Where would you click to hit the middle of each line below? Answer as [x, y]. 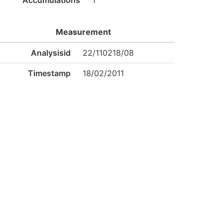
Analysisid [51, 53]
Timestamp [49, 73]
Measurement [83, 32]
